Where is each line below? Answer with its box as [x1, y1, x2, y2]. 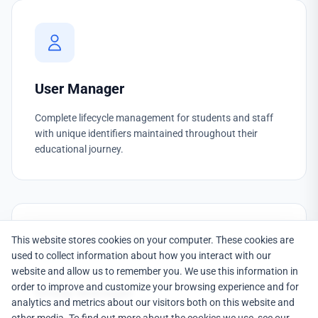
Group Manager [35, 284, 133, 301]
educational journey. [35, 143, 124, 155]
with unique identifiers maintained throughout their [35, 128, 258, 139]
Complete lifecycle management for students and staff [35, 112, 273, 124]
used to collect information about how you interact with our [11, 250, 271, 261]
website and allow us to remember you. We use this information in [11, 265, 298, 277]
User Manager [35, 80, 124, 97]
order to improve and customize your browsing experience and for [11, 281, 299, 292]
